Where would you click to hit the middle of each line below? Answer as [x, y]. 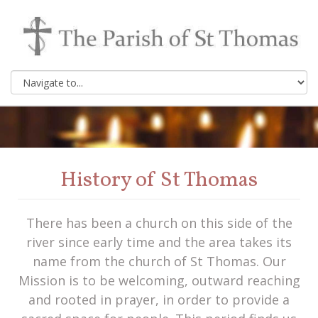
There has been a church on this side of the [159, 223]
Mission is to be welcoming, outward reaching [159, 281]
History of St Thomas [159, 181]
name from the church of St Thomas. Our [159, 262]
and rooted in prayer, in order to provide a [159, 300]
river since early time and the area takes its [159, 242]
